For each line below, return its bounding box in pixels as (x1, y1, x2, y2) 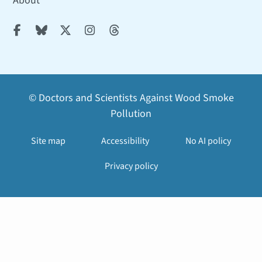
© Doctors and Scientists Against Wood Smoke (28, 90, 234, 105)
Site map (31, 134, 66, 147)
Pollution (111, 106, 151, 121)
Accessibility (101, 134, 150, 147)
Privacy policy (104, 159, 158, 173)
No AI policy (185, 134, 231, 147)
